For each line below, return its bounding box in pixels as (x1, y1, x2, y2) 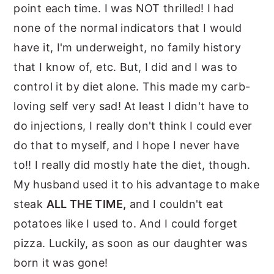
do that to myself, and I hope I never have (13, 139, 240, 152)
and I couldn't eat (126, 198, 224, 211)
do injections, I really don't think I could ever (13, 119, 253, 133)
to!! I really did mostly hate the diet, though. (13, 158, 251, 172)
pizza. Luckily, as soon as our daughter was (13, 237, 247, 250)
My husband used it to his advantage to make (13, 178, 259, 191)
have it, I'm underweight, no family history (13, 41, 241, 54)
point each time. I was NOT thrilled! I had (13, 2, 234, 15)
